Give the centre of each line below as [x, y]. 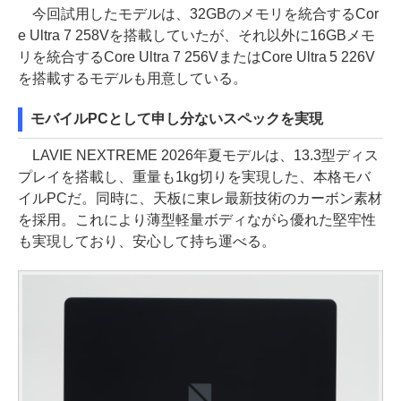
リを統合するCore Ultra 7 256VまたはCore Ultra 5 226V [197, 56]
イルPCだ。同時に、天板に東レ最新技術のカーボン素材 [200, 198]
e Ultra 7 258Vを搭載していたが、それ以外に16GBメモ [196, 35]
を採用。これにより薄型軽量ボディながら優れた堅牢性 [197, 219]
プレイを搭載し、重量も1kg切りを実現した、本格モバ [194, 176]
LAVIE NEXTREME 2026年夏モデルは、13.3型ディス [198, 155]
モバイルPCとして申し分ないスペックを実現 [177, 118]
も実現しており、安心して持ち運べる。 [147, 241]
